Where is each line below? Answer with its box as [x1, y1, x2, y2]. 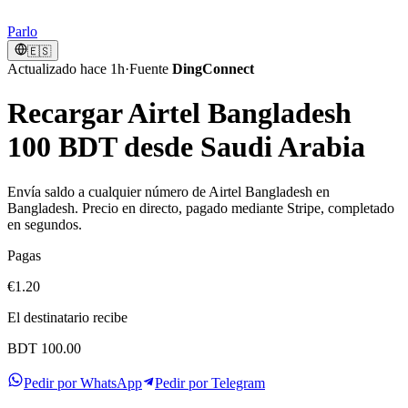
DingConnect [172, 61, 254, 76]
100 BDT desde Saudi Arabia [7, 130, 365, 164]
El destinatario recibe [7, 309, 127, 325]
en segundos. [7, 216, 82, 232]
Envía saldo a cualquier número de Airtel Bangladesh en [7, 183, 330, 199]
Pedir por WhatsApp [24, 374, 142, 391]
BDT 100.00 [7, 340, 81, 356]
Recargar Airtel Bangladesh [7, 97, 352, 130]
